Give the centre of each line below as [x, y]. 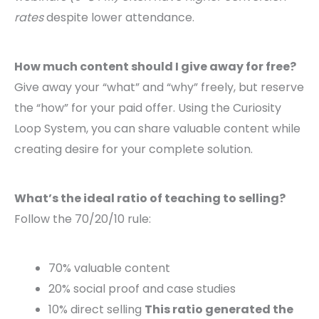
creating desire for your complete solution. [134, 150]
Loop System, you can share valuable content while [157, 129]
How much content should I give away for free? [155, 67]
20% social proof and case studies [142, 289]
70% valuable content [109, 268]
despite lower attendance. [119, 18]
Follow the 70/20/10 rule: [83, 219]
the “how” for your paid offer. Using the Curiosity [148, 108]
